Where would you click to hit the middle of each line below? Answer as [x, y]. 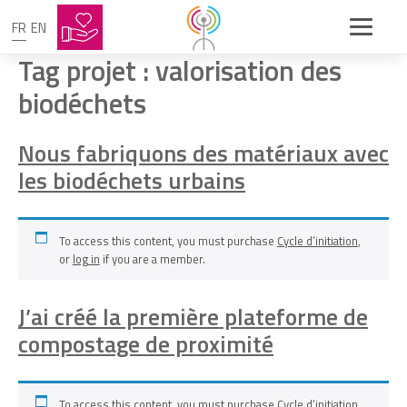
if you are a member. [152, 259]
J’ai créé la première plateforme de [193, 316]
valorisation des [248, 70]
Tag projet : [87, 70]
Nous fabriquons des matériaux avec [203, 153]
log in [86, 259]
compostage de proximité [146, 343]
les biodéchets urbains [132, 180]
